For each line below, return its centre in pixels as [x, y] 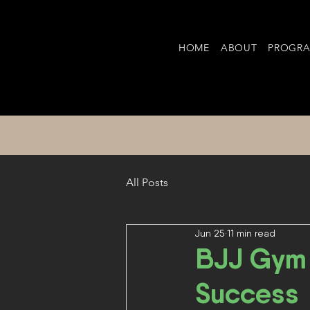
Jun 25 [210, 233]
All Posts [147, 182]
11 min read [251, 233]
